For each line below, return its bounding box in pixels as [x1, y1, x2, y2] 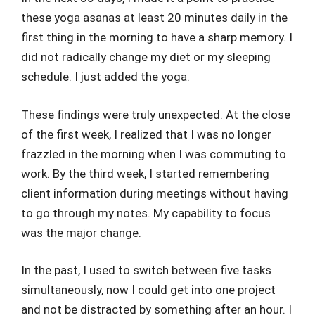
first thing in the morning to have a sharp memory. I [21, 30, 292, 44]
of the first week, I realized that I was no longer [21, 127, 271, 141]
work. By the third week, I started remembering [21, 166, 269, 181]
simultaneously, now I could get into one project [21, 283, 276, 297]
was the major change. [21, 225, 141, 240]
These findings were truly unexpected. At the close [21, 107, 290, 122]
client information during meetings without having [21, 186, 288, 200]
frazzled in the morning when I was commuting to [21, 146, 286, 161]
